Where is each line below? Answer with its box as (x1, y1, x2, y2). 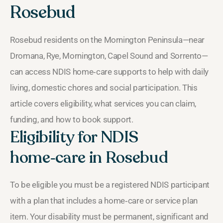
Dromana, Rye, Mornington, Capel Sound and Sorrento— (10, 50, 208, 61)
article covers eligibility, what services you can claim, (10, 98, 196, 109)
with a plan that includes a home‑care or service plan (10, 195, 198, 206)
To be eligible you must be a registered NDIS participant (10, 179, 210, 190)
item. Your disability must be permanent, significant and (10, 211, 209, 222)
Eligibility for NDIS (10, 126, 138, 148)
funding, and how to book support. (10, 114, 133, 124)
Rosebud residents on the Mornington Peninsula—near (10, 34, 205, 45)
